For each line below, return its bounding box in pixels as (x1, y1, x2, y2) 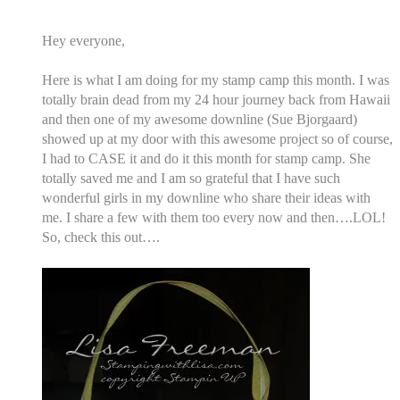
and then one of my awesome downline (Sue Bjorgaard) (42, 112, 358, 128)
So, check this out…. (42, 229, 164, 246)
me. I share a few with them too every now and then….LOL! (42, 210, 387, 226)
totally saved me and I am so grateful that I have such (42, 171, 341, 187)
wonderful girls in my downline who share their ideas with (42, 190, 371, 206)
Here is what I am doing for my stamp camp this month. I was (42, 72, 390, 88)
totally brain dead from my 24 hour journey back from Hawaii (42, 92, 391, 108)
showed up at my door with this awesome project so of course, (42, 131, 394, 147)
